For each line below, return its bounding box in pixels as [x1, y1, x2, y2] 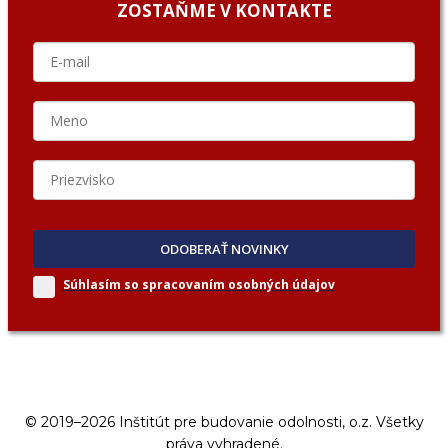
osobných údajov [228, 275, 335, 293]
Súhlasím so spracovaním [63, 275, 228, 293]
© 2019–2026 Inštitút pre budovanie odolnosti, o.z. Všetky [24, 412, 424, 431]
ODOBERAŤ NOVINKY [159, 239, 289, 258]
